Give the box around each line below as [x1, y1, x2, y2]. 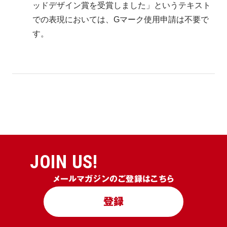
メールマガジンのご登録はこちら [53, 174, 174, 184]
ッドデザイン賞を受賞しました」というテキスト [32, 1, 211, 10]
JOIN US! [30, 152, 98, 173]
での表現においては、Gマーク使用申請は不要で [32, 15, 209, 24]
